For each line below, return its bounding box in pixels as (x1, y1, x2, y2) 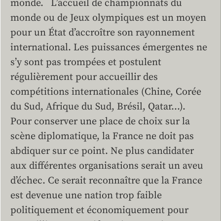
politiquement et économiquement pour (10, 204, 188, 217)
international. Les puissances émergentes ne (10, 41, 207, 54)
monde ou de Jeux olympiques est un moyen (10, 12, 206, 25)
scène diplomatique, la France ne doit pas (10, 130, 194, 143)
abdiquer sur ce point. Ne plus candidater (10, 145, 194, 158)
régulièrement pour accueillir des (10, 71, 158, 84)
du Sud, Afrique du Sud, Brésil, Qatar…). (10, 101, 190, 113)
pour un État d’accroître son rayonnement (10, 27, 195, 39)
